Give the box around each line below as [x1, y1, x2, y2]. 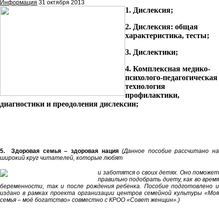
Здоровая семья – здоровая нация [8, 148, 119, 155]
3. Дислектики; [125, 48, 178, 57]
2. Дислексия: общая [125, 22, 198, 31]
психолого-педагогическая [125, 73, 218, 82]
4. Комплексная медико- [125, 65, 210, 73]
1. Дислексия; [125, 6, 173, 15]
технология [125, 82, 165, 91]
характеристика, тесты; [125, 31, 209, 40]
